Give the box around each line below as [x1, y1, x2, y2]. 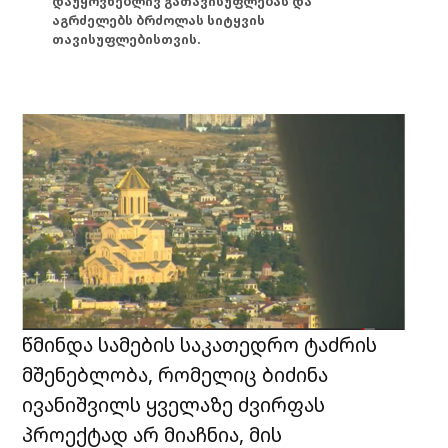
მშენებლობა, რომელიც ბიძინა [22, 360, 329, 388]
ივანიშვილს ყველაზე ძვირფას [22, 390, 326, 418]
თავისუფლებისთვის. [52, 31, 202, 49]
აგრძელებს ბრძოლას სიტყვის [52, 12, 266, 30]
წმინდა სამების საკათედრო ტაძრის [22, 330, 378, 358]
